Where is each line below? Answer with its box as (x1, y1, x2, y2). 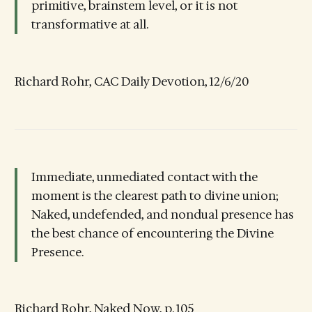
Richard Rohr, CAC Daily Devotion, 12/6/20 (14, 73, 249, 89)
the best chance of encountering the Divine (31, 225, 274, 241)
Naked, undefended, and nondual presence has (31, 206, 294, 222)
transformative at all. (31, 17, 148, 33)
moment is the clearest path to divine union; (31, 187, 279, 203)
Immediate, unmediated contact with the (31, 169, 258, 185)
